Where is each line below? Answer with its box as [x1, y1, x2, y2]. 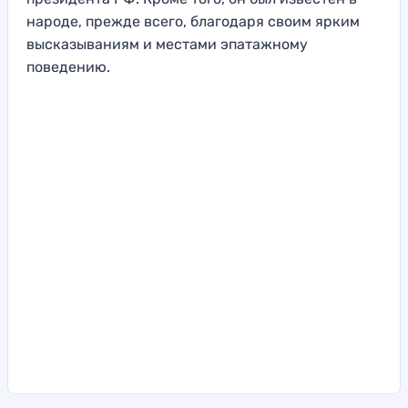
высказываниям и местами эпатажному [26, 36, 308, 54]
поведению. [26, 58, 110, 76]
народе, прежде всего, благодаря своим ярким [26, 13, 360, 31]
